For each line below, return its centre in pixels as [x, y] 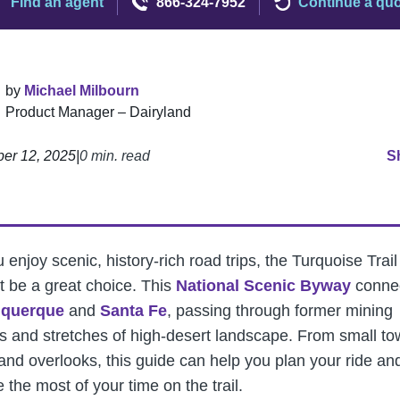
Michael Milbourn [82, 90]
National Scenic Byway [263, 285]
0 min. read [115, 155]
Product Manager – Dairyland [98, 112]
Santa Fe [133, 310]
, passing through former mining [280, 310]
